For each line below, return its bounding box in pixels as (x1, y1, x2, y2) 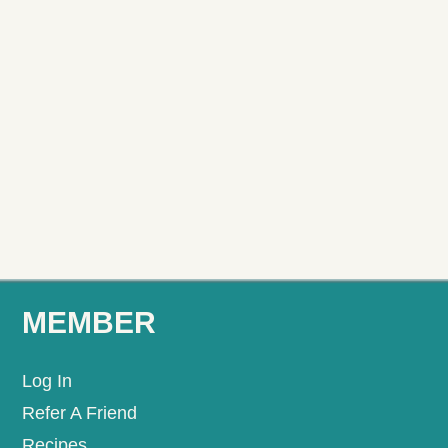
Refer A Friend (22, 402, 138, 423)
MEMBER (22, 305, 157, 339)
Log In (22, 370, 73, 391)
